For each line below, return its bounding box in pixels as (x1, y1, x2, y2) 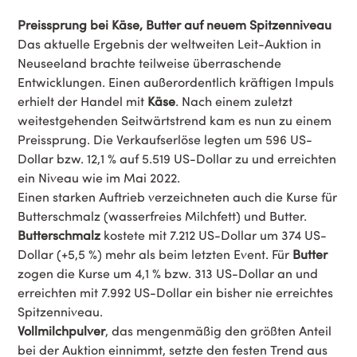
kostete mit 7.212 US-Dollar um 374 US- (100, 226, 327, 243)
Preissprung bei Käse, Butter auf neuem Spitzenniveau (18, 16, 331, 33)
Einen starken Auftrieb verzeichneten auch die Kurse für (18, 188, 337, 205)
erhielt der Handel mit (18, 92, 147, 109)
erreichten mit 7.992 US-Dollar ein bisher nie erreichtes (18, 284, 333, 300)
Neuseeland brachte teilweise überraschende (18, 54, 281, 71)
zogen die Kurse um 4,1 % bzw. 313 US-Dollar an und (18, 265, 318, 281)
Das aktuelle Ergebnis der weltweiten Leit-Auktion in (18, 35, 321, 52)
